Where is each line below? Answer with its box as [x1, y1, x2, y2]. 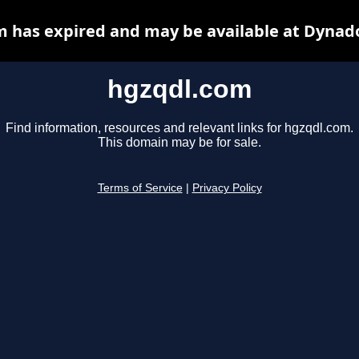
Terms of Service [97, 182, 183, 195]
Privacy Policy [192, 182, 262, 195]
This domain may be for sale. [98, 135, 261, 150]
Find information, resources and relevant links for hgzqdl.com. [6, 121, 353, 135]
